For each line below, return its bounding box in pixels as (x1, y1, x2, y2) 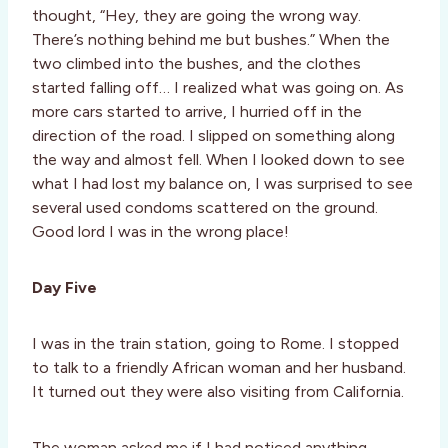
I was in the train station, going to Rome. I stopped (32, 334, 399, 354)
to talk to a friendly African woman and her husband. (32, 358, 406, 378)
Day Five (32, 278, 97, 298)
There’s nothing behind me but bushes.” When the (32, 30, 390, 50)
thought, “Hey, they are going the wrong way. (32, 6, 361, 26)
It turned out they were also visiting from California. (32, 382, 404, 402)
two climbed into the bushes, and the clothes (32, 54, 361, 74)
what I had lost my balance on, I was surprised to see (32, 174, 413, 194)
